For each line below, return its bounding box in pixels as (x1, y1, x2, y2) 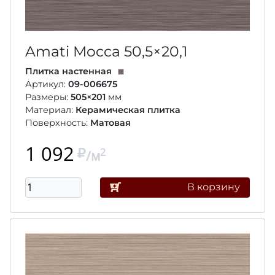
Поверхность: (25, 117, 90, 128)
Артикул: (25, 78, 68, 90)
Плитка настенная (25, 65, 112, 77)
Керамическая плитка (76, 104, 180, 115)
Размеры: (25, 91, 71, 103)
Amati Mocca (25, 42, 124, 60)
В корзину (187, 181, 240, 193)
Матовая (90, 117, 131, 128)
